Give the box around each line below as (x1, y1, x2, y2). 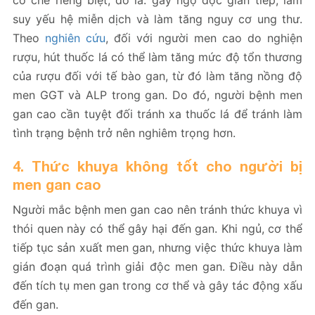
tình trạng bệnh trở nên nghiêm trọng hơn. (13, 125, 236, 140)
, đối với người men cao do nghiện (105, 30, 302, 45)
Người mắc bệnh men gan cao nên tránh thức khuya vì (13, 202, 302, 217)
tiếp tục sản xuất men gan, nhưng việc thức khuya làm (13, 240, 302, 255)
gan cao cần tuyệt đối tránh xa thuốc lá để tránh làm (13, 106, 302, 121)
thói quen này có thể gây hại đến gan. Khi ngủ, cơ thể (13, 221, 302, 236)
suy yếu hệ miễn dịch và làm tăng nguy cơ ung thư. (13, 11, 302, 26)
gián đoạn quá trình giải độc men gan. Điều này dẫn (13, 259, 302, 274)
